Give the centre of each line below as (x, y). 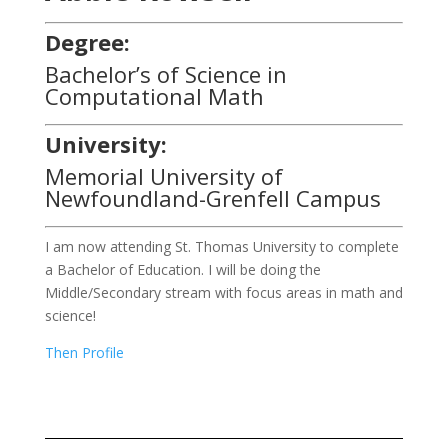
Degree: (87, 42)
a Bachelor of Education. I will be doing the (182, 270)
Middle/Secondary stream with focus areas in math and (223, 293)
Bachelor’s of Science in (165, 74)
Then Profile (84, 353)
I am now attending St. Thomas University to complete (221, 247)
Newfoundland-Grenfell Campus (212, 198)
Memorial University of (163, 176)
